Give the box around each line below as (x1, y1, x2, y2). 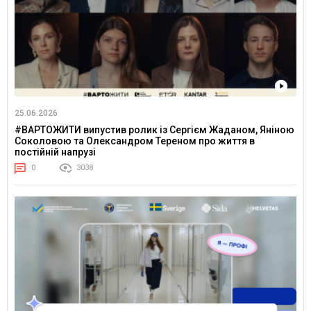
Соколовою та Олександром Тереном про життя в (15, 135, 255, 147)
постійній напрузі (15, 146, 96, 158)
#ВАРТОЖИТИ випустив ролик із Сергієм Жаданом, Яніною (15, 124, 294, 136)
